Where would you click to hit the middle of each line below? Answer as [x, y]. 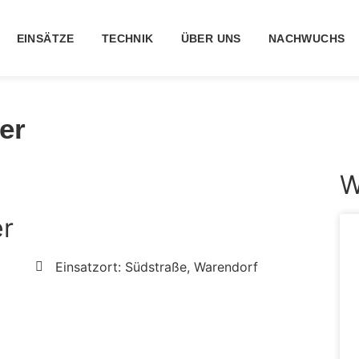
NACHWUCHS [307, 38]
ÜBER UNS [211, 38]
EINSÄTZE [45, 38]
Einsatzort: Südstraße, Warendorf [156, 267]
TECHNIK [127, 38]
